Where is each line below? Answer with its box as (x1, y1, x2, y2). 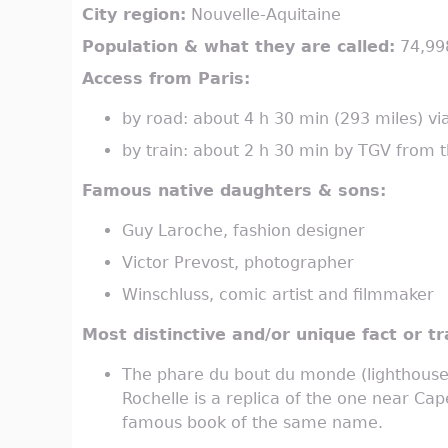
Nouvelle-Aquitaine (186, 5, 341, 25)
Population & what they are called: (82, 37, 395, 57)
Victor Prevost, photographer (122, 253, 354, 273)
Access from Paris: (82, 69, 250, 89)
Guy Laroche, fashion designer (122, 221, 365, 241)
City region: (82, 5, 186, 25)
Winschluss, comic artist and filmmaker (122, 285, 434, 305)
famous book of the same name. (122, 413, 383, 433)
